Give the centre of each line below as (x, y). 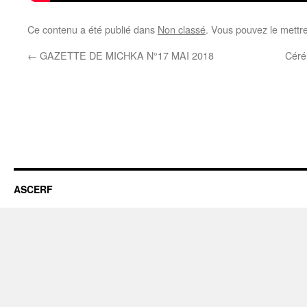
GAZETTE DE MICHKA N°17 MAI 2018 (125, 55)
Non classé (182, 29)
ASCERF (33, 189)
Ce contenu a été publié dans (93, 29)
